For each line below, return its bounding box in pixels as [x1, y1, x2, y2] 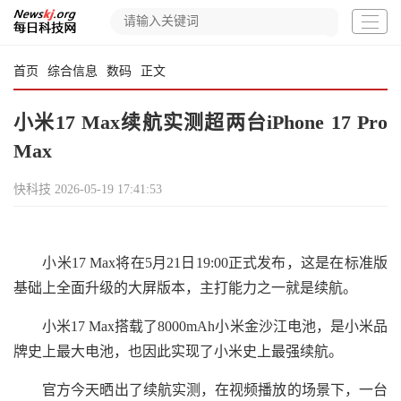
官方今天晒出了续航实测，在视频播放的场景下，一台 [13, 382, 388, 397]
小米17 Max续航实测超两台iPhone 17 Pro [13, 111, 388, 133]
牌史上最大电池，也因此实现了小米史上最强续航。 [13, 344, 343, 359]
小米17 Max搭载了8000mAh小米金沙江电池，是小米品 [13, 319, 388, 334]
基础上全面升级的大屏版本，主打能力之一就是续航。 [13, 280, 357, 295]
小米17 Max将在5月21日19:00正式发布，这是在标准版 [13, 255, 388, 270]
